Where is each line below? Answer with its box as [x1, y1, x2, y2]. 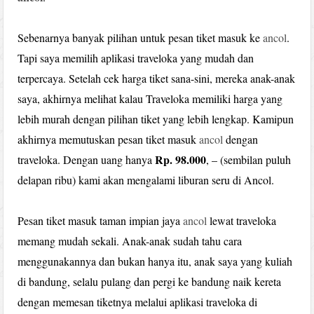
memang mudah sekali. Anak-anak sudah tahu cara [18, 233, 243, 248]
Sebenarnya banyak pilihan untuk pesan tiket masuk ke [18, 29, 264, 45]
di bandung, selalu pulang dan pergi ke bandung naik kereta [18, 273, 282, 289]
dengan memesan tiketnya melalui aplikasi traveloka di [18, 294, 258, 309]
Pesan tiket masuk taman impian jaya [18, 212, 184, 228]
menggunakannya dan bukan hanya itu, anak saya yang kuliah [18, 253, 293, 268]
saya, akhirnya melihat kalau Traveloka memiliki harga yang [18, 90, 283, 106]
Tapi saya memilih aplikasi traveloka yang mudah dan [18, 50, 254, 65]
